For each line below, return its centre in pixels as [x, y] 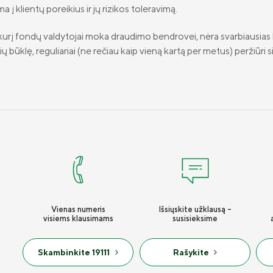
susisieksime [195, 218]
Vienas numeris [78, 209]
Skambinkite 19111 [74, 252]
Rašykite [191, 252]
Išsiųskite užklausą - [195, 209]
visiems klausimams [78, 218]
